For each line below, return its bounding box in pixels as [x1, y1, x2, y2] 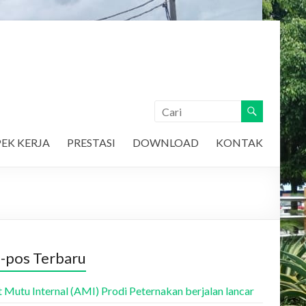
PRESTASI [67, 136, 115, 149]
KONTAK [216, 136, 263, 149]
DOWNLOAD [133, 136, 199, 149]
